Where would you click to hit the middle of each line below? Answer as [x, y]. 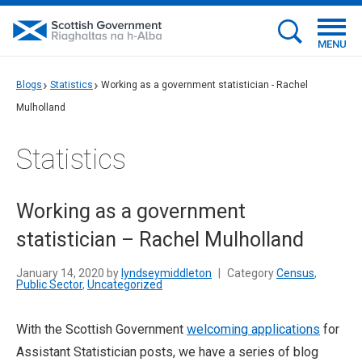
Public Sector [49, 284]
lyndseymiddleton [166, 273]
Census [295, 273]
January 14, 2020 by [69, 273]
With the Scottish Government [101, 329]
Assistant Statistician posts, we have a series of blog [167, 352]
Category [250, 273]
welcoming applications [253, 329]
